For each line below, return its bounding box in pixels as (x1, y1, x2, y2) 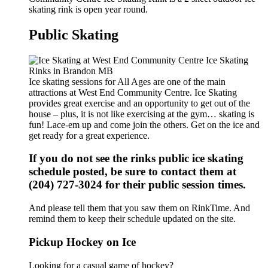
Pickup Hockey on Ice (29, 235, 136, 248)
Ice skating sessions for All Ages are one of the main (29, 76, 226, 87)
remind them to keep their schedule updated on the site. (29, 214, 236, 224)
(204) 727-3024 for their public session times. (29, 178, 246, 191)
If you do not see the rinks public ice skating (29, 152, 243, 165)
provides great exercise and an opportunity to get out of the (29, 98, 250, 108)
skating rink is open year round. (29, 4, 148, 14)
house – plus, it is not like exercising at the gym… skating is (29, 108, 254, 119)
